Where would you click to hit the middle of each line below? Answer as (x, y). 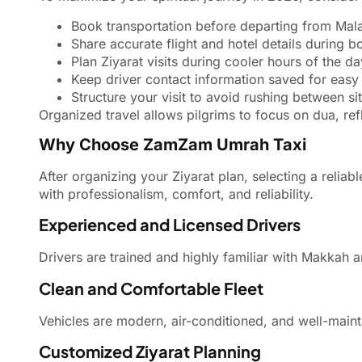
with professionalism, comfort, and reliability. (176, 194)
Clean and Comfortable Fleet (151, 288)
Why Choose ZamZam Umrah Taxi (173, 144)
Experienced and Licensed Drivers (170, 225)
